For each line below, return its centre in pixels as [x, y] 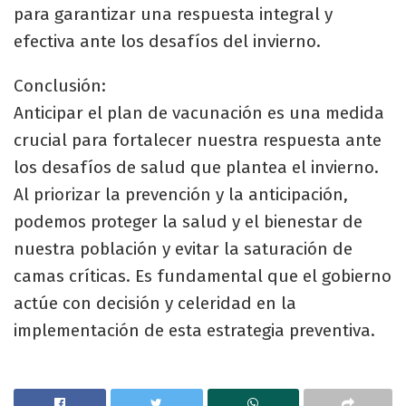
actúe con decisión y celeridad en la [155, 303]
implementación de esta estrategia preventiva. [194, 330]
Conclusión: [60, 85]
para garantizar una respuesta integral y [173, 14]
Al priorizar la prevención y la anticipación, [181, 194]
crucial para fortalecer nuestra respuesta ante [198, 140]
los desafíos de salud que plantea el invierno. [196, 167]
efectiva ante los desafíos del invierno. [167, 41]
